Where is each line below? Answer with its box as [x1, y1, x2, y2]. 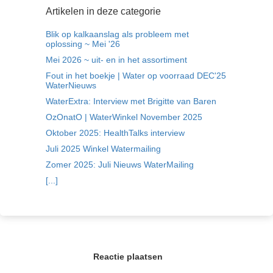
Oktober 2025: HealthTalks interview [46, 127, 185, 138]
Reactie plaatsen [93, 251, 163, 261]
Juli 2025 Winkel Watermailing [46, 143, 161, 154]
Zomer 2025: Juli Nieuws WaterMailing [46, 159, 194, 169]
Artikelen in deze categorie [46, 5, 161, 16]
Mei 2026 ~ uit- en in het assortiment [46, 54, 187, 65]
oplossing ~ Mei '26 [46, 38, 120, 49]
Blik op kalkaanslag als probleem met [46, 29, 189, 39]
